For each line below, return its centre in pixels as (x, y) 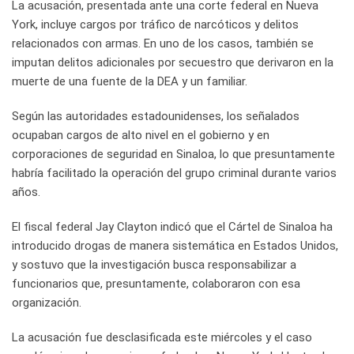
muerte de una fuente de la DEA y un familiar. (130, 82)
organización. (47, 303)
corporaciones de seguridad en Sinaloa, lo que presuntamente (173, 154)
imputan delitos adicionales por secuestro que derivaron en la (173, 63)
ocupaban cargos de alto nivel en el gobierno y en (141, 136)
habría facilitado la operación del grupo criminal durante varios (174, 173)
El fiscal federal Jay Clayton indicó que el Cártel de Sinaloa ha (172, 227)
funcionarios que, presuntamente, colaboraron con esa (156, 284)
